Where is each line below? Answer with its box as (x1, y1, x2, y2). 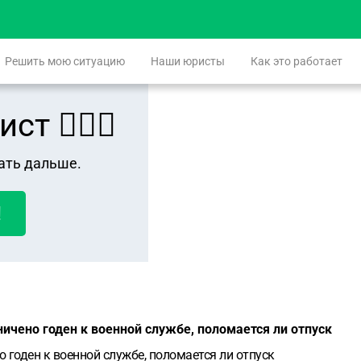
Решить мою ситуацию (5, 55, 125, 68)
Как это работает (251, 55, 342, 68)
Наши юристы (151, 55, 225, 68)
